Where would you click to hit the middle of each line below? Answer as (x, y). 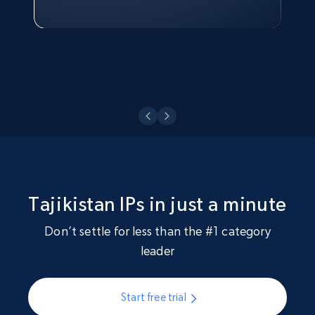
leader (157, 251)
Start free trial (154, 297)
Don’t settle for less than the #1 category (157, 231)
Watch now (84, 26)
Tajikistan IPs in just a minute (157, 204)
